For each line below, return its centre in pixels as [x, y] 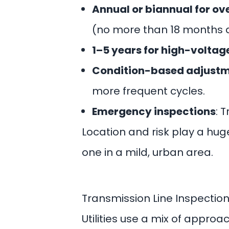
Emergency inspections [154, 111]
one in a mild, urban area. [147, 152]
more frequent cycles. [148, 91]
